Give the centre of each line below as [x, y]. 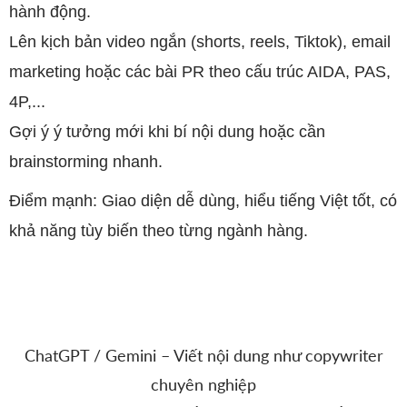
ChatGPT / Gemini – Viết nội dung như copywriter [203, 355]
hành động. [50, 12]
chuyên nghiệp [203, 384]
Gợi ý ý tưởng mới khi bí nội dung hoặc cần [167, 132]
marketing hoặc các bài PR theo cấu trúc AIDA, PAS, [200, 72]
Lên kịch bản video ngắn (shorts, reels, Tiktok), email [200, 42]
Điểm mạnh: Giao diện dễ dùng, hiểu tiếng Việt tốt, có [203, 201]
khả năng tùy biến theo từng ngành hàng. [159, 231]
